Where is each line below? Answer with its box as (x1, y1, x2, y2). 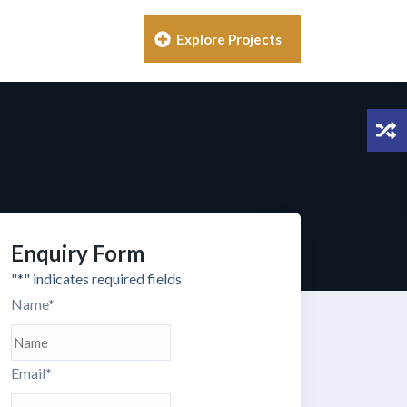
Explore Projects (174, 31, 282, 47)
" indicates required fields (24, 270, 182, 288)
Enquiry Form (11, 240, 144, 267)
